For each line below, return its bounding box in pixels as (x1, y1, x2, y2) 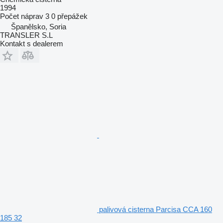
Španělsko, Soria (11, 22, 66, 31)
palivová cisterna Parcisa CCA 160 (99, 205, 212, 214)
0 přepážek (51, 11, 88, 20)
